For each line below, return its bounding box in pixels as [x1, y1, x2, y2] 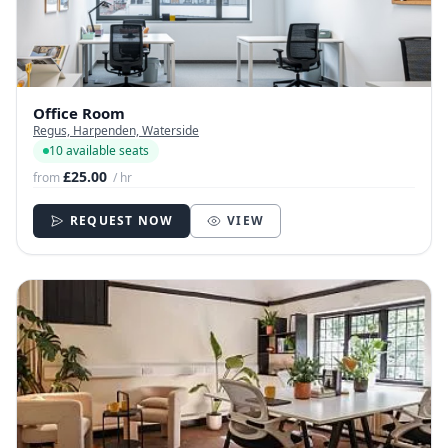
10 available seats [49, 142, 149, 160]
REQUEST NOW [70, 212, 174, 230]
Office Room [33, 103, 125, 124]
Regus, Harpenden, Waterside [33, 122, 199, 140]
